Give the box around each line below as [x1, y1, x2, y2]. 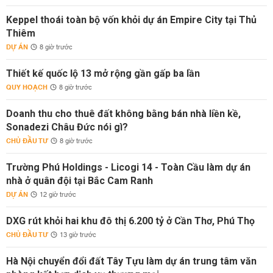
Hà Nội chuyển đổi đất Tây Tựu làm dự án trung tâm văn [6, 255, 257, 267]
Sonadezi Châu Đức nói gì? [6, 121, 128, 133]
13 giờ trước [60, 229, 96, 241]
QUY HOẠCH [6, 81, 48, 94]
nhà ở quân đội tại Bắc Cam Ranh [6, 175, 153, 186]
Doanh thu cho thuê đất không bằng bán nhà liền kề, [6, 108, 241, 119]
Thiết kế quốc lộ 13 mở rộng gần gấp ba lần [6, 68, 200, 79]
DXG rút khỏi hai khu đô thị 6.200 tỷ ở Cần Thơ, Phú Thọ [6, 215, 255, 227]
